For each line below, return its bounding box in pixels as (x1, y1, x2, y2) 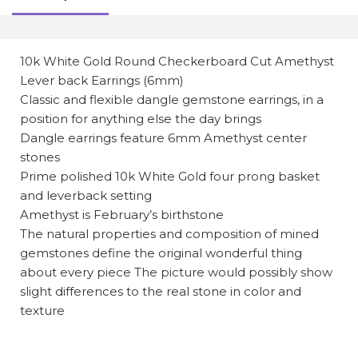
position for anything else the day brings (19, 111, 261, 127)
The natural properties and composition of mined (19, 226, 319, 242)
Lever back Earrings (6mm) (19, 73, 184, 89)
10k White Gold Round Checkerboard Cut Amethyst (19, 54, 334, 70)
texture (19, 303, 65, 319)
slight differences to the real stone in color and (19, 284, 301, 300)
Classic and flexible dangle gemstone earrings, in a (19, 92, 324, 108)
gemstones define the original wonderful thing (19, 245, 302, 261)
